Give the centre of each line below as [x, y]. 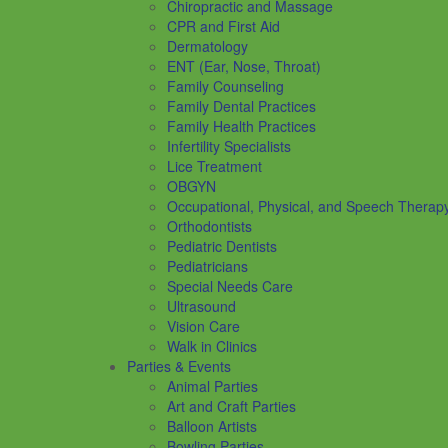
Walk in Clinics [212, 345]
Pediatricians [207, 265]
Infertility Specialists [229, 145]
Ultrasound [201, 305]
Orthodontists [209, 225]
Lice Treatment [214, 165]
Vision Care [203, 325]
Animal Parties [212, 385]
